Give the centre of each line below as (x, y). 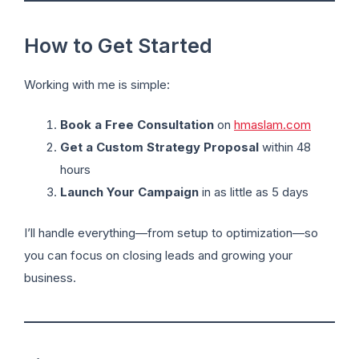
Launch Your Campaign (129, 192)
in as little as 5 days (254, 192)
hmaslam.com (272, 125)
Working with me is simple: (97, 84)
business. (50, 277)
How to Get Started (118, 45)
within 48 (285, 147)
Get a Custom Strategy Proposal (159, 147)
